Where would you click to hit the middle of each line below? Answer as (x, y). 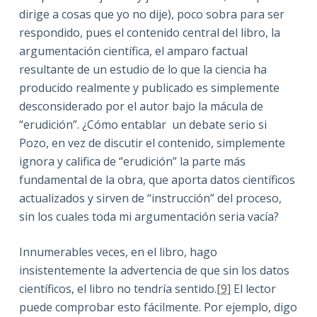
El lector (253, 288)
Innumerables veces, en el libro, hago (118, 252)
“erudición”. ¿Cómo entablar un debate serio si (143, 124)
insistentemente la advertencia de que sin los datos (154, 270)
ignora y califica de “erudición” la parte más (132, 161)
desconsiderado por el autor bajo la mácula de (141, 106)
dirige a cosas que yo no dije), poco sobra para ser (151, 14)
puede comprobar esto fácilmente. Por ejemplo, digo (158, 307)
